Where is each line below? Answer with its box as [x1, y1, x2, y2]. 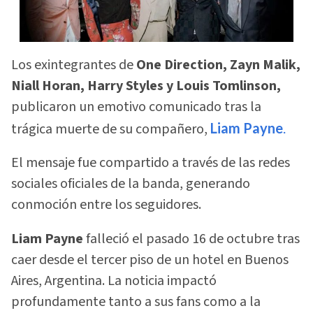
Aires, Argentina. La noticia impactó [11, 270, 217, 291]
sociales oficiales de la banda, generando [11, 174, 250, 194]
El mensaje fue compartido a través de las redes [11, 153, 290, 173]
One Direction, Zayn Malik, [136, 54, 300, 75]
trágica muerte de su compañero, [11, 119, 208, 139]
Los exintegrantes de [11, 54, 136, 75]
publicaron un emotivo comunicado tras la [11, 96, 261, 117]
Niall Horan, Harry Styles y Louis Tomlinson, [11, 75, 281, 96]
